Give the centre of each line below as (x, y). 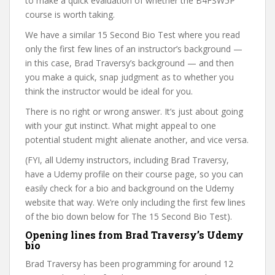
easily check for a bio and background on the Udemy (130, 188)
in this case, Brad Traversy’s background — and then (130, 63)
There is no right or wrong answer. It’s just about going (134, 111)
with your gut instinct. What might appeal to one (121, 126)
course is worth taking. (70, 14)
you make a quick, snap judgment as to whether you (130, 77)
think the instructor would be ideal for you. (109, 91)
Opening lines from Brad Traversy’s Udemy (134, 235)
